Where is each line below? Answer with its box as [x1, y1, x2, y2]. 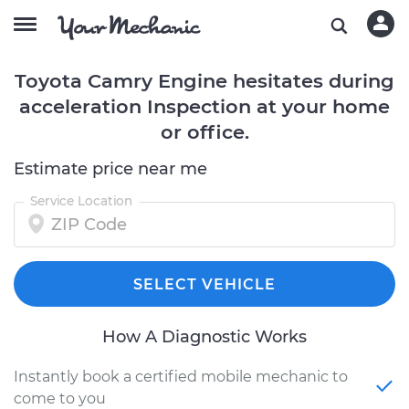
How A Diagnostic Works [102, 327, 307, 347]
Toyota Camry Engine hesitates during [15, 69, 394, 92]
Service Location [29, 193, 133, 209]
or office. [160, 121, 249, 143]
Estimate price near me [14, 159, 207, 179]
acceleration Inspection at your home [19, 95, 390, 118]
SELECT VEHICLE [133, 276, 276, 293]
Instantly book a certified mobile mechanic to [14, 368, 348, 385]
